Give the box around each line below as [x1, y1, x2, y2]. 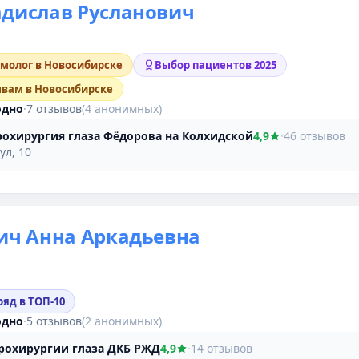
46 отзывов [284, 127, 345, 143]
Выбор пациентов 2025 [155, 57, 276, 72]
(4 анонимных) [82, 100, 162, 116]
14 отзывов [191, 340, 252, 356]
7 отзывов [26, 100, 82, 116]
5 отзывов [26, 313, 82, 329]
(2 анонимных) [82, 313, 162, 329]
